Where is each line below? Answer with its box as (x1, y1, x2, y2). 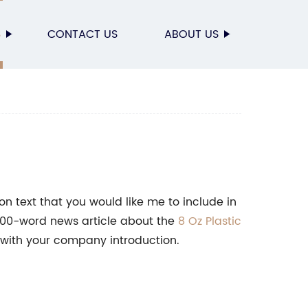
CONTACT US (47, 25, 118, 43)
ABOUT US (164, 25, 219, 43)
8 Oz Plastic (178, 212, 241, 230)
